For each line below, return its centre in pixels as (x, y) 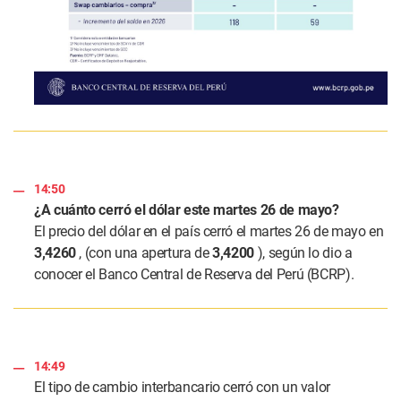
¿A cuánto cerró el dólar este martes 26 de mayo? (187, 210)
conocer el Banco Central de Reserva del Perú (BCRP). (194, 275)
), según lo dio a (303, 253)
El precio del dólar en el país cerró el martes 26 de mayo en (209, 232)
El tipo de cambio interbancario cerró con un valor (183, 388)
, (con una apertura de (144, 253)
